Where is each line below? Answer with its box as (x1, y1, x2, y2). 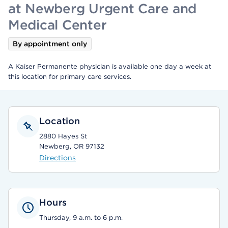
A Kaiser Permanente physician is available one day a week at (8, 63, 211, 70)
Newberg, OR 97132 (39, 142, 104, 150)
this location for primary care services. (8, 73, 131, 80)
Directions (39, 154, 76, 162)
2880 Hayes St (39, 132, 87, 140)
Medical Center (8, 17, 107, 33)
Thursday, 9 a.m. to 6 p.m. (39, 214, 123, 221)
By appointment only (13, 40, 87, 48)
